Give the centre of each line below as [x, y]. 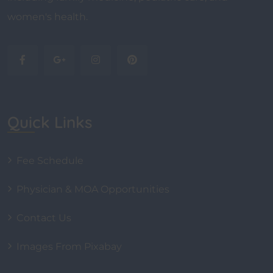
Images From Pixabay [69, 246]
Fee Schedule [50, 160]
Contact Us [44, 218]
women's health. [48, 16]
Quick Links [50, 122]
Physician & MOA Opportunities [93, 189]
